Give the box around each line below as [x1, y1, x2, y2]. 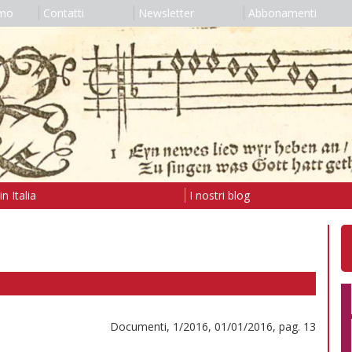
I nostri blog [189, 187, 250, 203]
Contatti [42, 5, 84, 20]
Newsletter [137, 5, 194, 20]
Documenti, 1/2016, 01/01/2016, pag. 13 [110, 318, 316, 334]
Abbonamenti [247, 5, 317, 20]
